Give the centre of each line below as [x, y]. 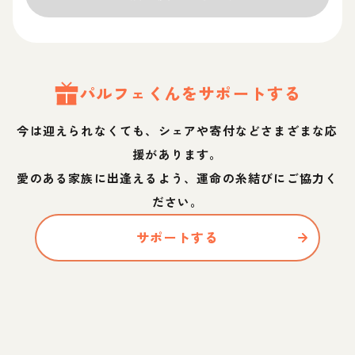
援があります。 [177, 154]
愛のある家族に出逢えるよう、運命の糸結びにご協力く [177, 177]
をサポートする [242, 93]
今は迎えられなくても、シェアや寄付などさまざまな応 [177, 130]
